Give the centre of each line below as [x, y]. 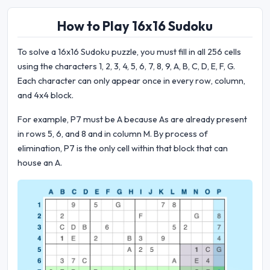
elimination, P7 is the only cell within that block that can [123, 149]
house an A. [40, 163]
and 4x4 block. [46, 96]
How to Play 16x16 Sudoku [135, 26]
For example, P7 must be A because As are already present [132, 120]
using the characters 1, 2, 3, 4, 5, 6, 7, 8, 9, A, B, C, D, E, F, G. [126, 67]
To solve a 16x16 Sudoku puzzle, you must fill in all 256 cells [129, 52]
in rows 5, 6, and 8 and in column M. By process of [113, 134]
